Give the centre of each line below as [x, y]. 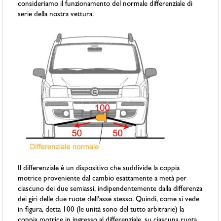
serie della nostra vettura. [56, 15]
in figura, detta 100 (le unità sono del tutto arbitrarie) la [101, 211]
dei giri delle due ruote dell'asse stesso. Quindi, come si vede [109, 200]
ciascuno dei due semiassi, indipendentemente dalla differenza [110, 190]
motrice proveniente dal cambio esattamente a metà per [102, 180]
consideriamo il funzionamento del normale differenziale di [105, 5]
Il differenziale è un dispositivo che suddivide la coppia [99, 169]
